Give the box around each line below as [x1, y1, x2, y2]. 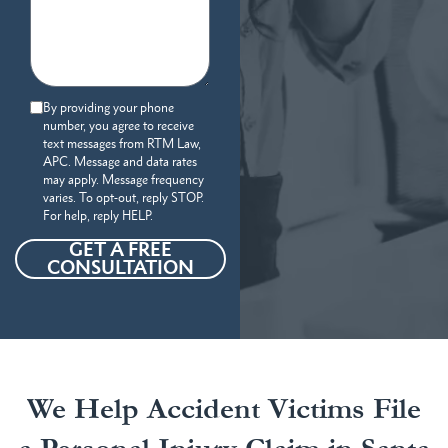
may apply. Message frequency [43, 171, 204, 187]
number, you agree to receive [43, 117, 194, 133]
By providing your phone [43, 99, 174, 115]
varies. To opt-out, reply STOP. [43, 189, 204, 205]
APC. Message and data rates [43, 153, 197, 169]
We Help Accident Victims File [26, 387, 421, 430]
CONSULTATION [46, 255, 194, 279]
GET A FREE [68, 237, 172, 261]
